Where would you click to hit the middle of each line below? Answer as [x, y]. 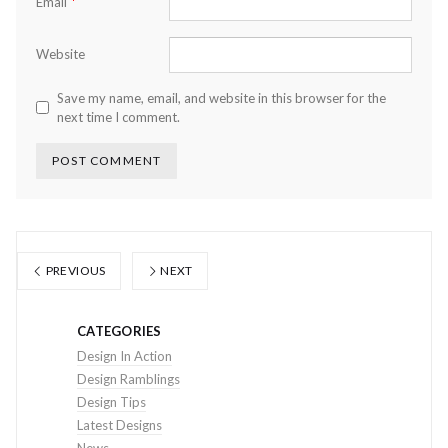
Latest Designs [119, 424]
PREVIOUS [74, 270]
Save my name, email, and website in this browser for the [221, 97]
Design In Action [124, 355]
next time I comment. [118, 116]
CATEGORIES [119, 330]
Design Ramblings [128, 378]
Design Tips [111, 401]
